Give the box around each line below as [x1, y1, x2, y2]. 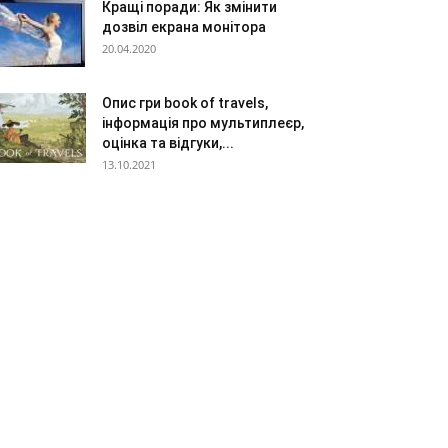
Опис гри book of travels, [102, 95, 268, 111]
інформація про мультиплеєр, [102, 115, 304, 131]
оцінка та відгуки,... [102, 135, 234, 151]
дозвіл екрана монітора [102, 19, 266, 35]
